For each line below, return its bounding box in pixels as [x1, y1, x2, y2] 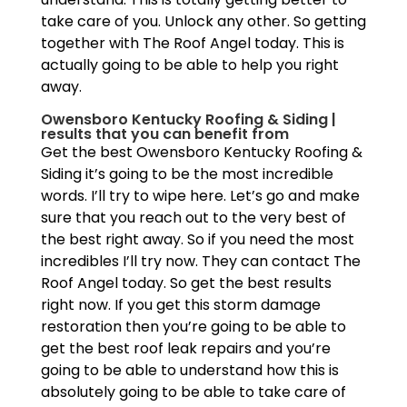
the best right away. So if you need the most [40, 229, 354, 251]
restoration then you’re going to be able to [40, 316, 346, 338]
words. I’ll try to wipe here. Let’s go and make [40, 185, 360, 207]
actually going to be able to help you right [40, 55, 339, 76]
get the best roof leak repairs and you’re [40, 338, 331, 360]
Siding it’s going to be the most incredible [40, 164, 333, 185]
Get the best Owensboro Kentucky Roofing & [40, 142, 362, 164]
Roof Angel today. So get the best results [40, 273, 332, 294]
